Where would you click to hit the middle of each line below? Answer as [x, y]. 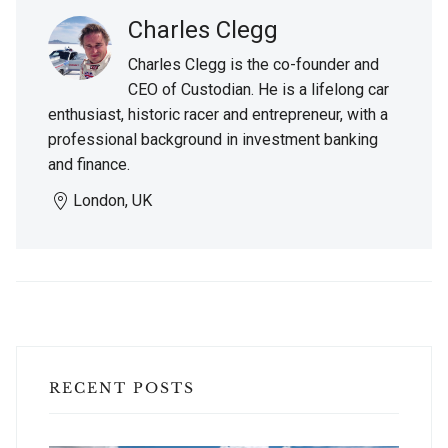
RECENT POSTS [122, 388]
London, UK [112, 201]
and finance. [89, 165]
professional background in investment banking [213, 140]
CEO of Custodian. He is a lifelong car [258, 90]
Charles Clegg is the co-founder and [253, 65]
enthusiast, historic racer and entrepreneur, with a [218, 115]
